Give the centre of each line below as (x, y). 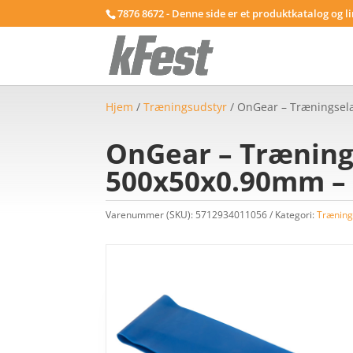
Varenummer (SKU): (151, 214)
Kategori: (296, 214)
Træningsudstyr (186, 107)
